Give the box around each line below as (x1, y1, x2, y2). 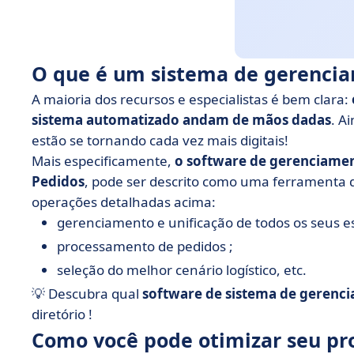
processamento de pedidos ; (57, 237, 233, 255)
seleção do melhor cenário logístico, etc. (57, 261, 307, 279)
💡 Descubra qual (32, 284, 142, 303)
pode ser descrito (92, 172, 202, 190)
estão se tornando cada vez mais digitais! (32, 131, 288, 149)
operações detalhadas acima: (32, 193, 216, 211)
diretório (32, 305, 88, 323)
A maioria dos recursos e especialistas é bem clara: (32, 90, 352, 108)
